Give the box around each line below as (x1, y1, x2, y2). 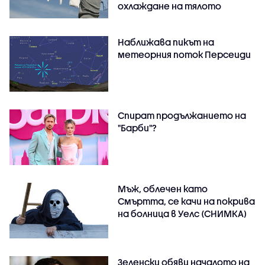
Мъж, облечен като (118, 183, 208, 194)
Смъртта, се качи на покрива (118, 195, 256, 206)
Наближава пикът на (118, 36, 215, 47)
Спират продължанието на (118, 109, 247, 121)
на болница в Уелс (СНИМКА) (118, 208, 247, 219)
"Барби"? (118, 122, 157, 133)
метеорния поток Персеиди (118, 49, 251, 60)
